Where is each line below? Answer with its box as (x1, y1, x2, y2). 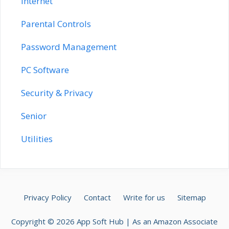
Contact (83, 192, 111, 202)
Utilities (21, 133, 53, 145)
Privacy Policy (23, 192, 72, 202)
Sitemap (177, 192, 206, 202)
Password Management (21, 41, 117, 53)
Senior (21, 110, 47, 122)
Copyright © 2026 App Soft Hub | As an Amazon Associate (11, 216, 218, 226)
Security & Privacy (21, 87, 93, 99)
